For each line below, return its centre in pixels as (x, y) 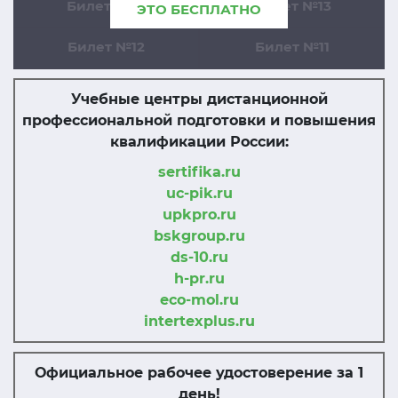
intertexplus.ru (199, 321)
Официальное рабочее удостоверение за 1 (199, 373)
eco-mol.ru (199, 300)
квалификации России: (199, 142)
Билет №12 (106, 47)
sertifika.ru (199, 172)
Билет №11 (292, 47)
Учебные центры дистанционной (199, 99)
